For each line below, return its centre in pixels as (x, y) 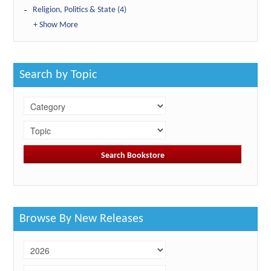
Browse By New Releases (82, 219)
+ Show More (56, 25)
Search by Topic (58, 75)
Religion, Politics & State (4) (80, 10)
